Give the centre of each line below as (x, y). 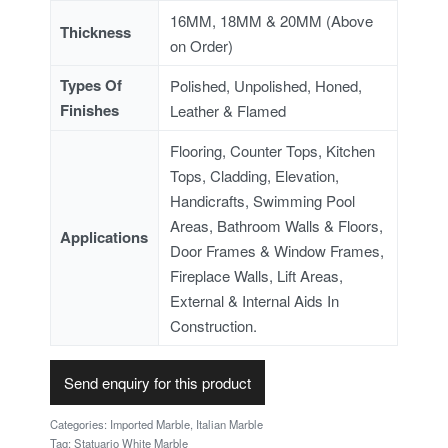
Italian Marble (229, 423)
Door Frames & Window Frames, (277, 251)
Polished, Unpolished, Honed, (266, 86)
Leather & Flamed (228, 111)
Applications (104, 237)
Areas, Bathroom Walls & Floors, (277, 226)
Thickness (96, 32)
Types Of (91, 85)
